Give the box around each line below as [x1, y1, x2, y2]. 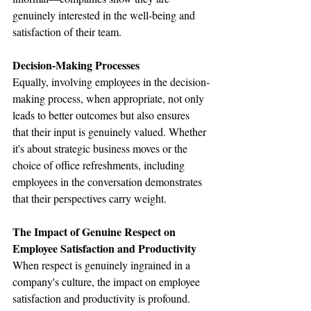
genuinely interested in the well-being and [12, 8, 198, 22]
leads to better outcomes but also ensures [12, 108, 192, 122]
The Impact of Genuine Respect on [12, 224, 178, 239]
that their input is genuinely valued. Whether [12, 124, 209, 139]
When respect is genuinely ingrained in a [12, 258, 193, 272]
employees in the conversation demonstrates [12, 174, 205, 189]
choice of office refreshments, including [12, 158, 187, 172]
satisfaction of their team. [12, 24, 121, 39]
